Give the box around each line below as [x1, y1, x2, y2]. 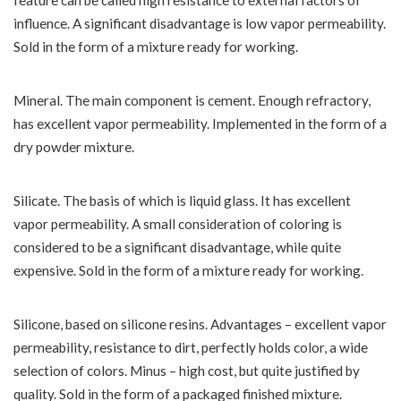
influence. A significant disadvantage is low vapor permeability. [13, 15, 386, 31]
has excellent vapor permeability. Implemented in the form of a [13, 115, 387, 132]
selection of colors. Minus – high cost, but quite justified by [13, 363, 360, 379]
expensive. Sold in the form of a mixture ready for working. [13, 262, 363, 278]
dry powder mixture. [13, 139, 134, 155]
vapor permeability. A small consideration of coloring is [13, 216, 342, 232]
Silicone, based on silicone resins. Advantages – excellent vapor [13, 316, 387, 332]
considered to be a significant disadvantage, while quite [13, 239, 341, 255]
